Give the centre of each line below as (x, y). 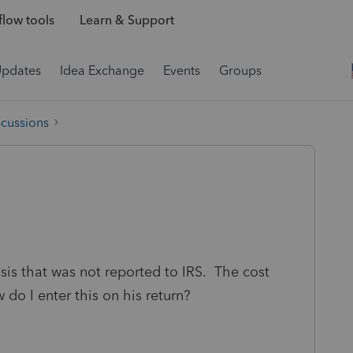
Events (182, 71)
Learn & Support (126, 20)
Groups (240, 71)
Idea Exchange (102, 71)
